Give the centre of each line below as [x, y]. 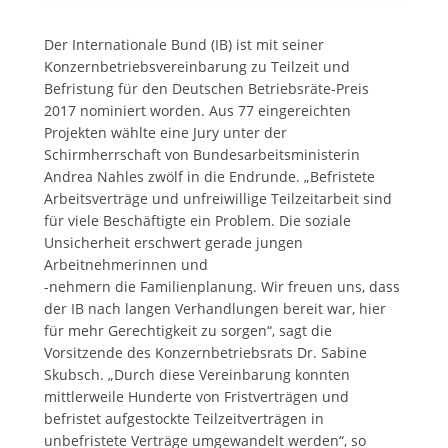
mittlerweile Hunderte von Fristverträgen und [196, 397]
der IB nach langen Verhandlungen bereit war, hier [214, 309]
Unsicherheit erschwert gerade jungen [173, 243]
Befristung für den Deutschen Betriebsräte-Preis [206, 89]
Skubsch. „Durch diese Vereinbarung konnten [196, 375]
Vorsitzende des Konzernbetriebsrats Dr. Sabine [205, 353]
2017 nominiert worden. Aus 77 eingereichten [197, 111]
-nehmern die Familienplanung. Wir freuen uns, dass [221, 287]
